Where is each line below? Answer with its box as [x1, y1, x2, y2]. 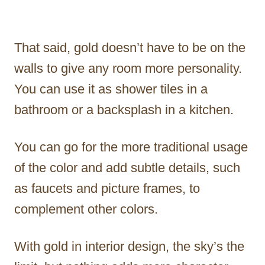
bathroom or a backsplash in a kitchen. [14, 102, 234, 117]
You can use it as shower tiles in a [14, 81, 208, 96]
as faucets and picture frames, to [14, 180, 200, 196]
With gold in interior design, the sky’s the [14, 238, 244, 254]
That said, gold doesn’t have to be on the [14, 40, 245, 55]
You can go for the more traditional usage [14, 139, 248, 154]
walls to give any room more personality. [14, 60, 242, 76]
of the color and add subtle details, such [14, 160, 240, 175]
